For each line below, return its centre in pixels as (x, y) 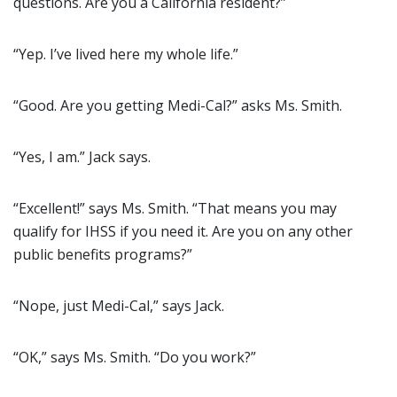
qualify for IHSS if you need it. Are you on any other (183, 231)
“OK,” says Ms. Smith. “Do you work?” (135, 357)
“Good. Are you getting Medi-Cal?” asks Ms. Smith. (178, 105)
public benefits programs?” (103, 254)
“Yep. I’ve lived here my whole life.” (126, 54)
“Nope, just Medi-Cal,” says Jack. (119, 306)
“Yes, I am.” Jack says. (82, 157)
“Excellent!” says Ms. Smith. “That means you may (175, 208)
